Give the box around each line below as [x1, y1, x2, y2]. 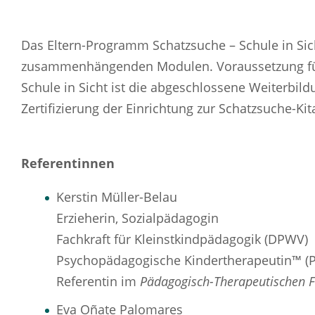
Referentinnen [21, 155, 115, 172]
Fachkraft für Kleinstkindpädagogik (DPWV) [56, 231, 308, 247]
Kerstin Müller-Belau [56, 188, 177, 205]
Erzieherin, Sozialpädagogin [56, 210, 219, 226]
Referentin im [56, 273, 140, 290]
